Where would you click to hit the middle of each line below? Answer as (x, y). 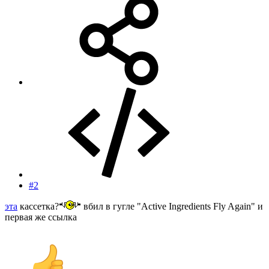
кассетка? (38, 206)
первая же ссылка (41, 217)
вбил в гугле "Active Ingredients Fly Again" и (172, 206)
